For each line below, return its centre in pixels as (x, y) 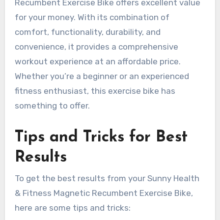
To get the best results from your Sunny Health (107, 179)
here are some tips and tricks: (72, 208)
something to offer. (52, 105)
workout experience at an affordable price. (97, 61)
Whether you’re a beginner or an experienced (102, 76)
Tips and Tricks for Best (101, 137)
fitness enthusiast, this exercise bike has (95, 91)
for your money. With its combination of (92, 17)
